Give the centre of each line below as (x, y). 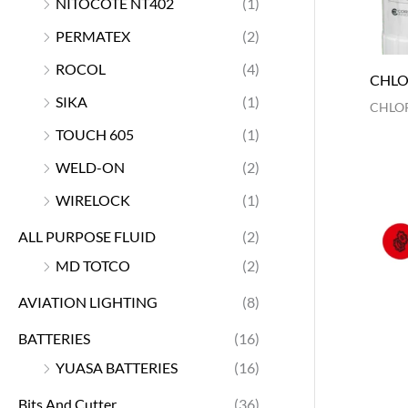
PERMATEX (93, 36)
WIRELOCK (93, 199)
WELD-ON (90, 167)
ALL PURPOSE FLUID (87, 236)
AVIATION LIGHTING (88, 301)
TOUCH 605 (95, 134)
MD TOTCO (93, 265)
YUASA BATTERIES (117, 367)
